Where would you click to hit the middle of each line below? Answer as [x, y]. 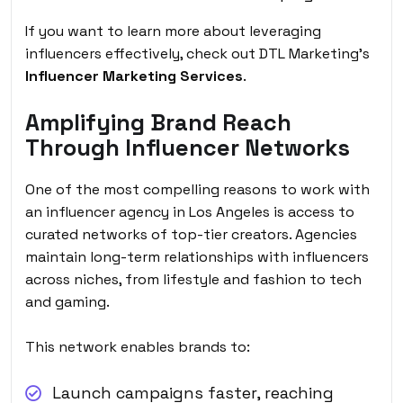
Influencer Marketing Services [134, 76]
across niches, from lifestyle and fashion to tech [193, 279]
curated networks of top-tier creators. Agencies [191, 234]
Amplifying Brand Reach [158, 122]
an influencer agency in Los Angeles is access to [190, 211]
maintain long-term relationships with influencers [197, 256]
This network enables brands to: [138, 346]
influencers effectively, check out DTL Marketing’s [197, 53]
